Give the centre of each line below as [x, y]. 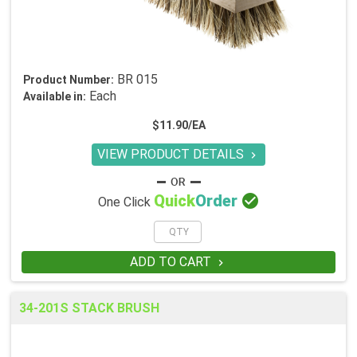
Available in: [55, 97]
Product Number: [69, 80]
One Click [126, 202]
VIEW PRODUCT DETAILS [172, 155]
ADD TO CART [172, 262]
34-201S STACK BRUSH [89, 308]
